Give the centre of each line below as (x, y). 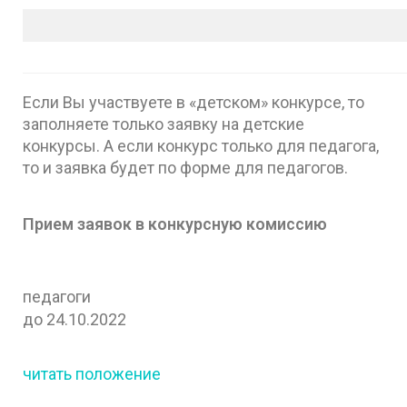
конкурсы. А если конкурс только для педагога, (201, 145)
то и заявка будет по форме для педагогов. (185, 167)
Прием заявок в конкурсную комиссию (175, 223)
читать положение (92, 373)
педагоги (59, 296)
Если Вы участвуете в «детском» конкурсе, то (194, 102)
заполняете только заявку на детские (164, 124)
